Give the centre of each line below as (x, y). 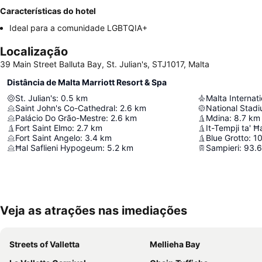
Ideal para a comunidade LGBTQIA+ (78, 28)
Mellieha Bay (175, 244)
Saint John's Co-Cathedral (65, 108)
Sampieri (223, 148)
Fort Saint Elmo (44, 128)
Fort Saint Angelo (48, 138)
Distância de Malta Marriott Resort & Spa (87, 82)
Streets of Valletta (44, 244)
